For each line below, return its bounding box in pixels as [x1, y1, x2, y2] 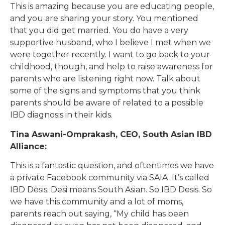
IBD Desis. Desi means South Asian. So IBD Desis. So [10, 184, 212, 194]
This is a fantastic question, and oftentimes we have [10, 160, 214, 170]
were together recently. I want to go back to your [10, 50, 210, 60]
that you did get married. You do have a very [10, 26, 188, 36]
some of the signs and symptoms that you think [10, 86, 200, 96]
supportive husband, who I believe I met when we [10, 38, 211, 48]
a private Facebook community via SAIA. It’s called [10, 172, 209, 182]
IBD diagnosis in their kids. [10, 110, 113, 120]
